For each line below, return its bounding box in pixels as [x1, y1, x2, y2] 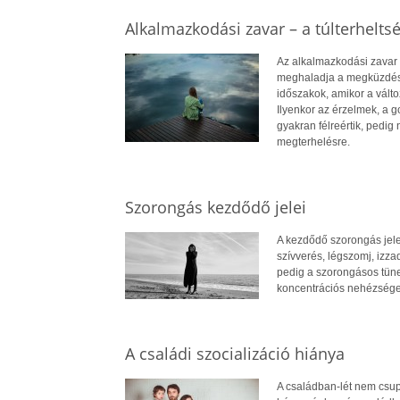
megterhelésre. [276, 135, 350, 148]
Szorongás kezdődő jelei [124, 196, 306, 218]
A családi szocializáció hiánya [124, 342, 345, 364]
